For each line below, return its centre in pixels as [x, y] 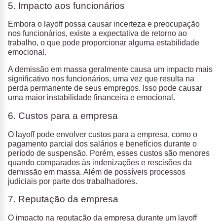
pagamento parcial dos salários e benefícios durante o [102, 144]
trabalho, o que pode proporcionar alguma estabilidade [104, 43]
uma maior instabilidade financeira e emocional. [92, 98]
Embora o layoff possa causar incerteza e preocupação [104, 24]
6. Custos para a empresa [63, 116]
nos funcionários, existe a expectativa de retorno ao [97, 34]
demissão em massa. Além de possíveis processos [97, 172]
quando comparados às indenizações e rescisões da [100, 162]
